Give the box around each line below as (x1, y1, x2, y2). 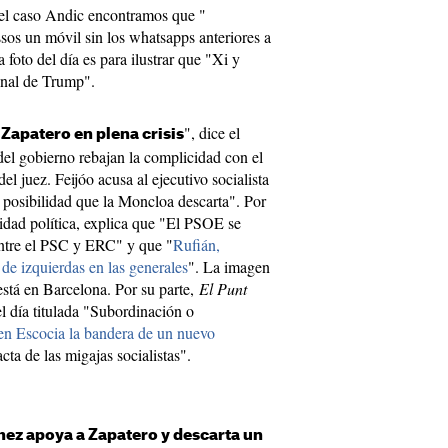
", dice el (184, 122, 240, 143)
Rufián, (173, 234, 220, 255)
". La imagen (188, 256, 270, 277)
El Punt (199, 278, 247, 299)
